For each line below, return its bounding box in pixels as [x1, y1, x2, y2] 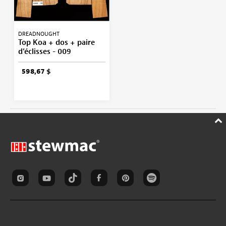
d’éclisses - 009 [18, 46, 71, 56]
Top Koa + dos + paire [18, 37, 95, 47]
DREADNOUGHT [18, 30, 60, 37]
